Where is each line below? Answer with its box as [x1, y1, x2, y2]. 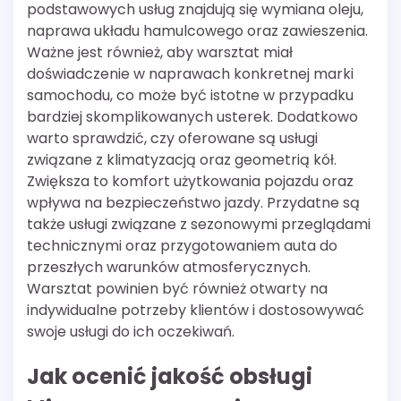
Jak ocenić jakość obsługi [27, 361, 312, 391]
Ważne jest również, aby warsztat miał [27, 41, 293, 63]
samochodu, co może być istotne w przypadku [27, 84, 354, 106]
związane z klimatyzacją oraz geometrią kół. [27, 149, 337, 170]
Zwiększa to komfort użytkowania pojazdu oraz [27, 170, 354, 192]
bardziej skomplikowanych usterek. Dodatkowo [27, 106, 358, 127]
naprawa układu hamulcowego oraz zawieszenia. [27, 20, 368, 41]
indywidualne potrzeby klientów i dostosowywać [27, 299, 364, 320]
